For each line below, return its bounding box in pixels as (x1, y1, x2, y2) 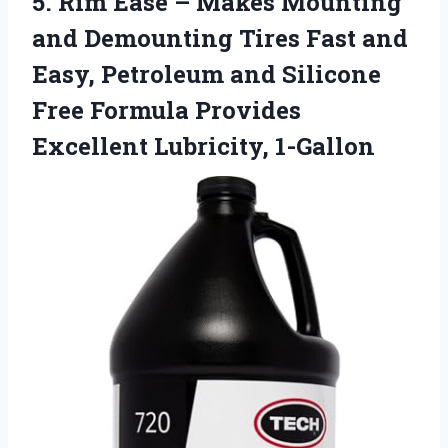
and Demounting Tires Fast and (32, 22, 408, 55)
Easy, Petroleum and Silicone (32, 58, 381, 91)
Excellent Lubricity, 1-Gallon (32, 130, 375, 163)
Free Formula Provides (32, 94, 301, 127)
